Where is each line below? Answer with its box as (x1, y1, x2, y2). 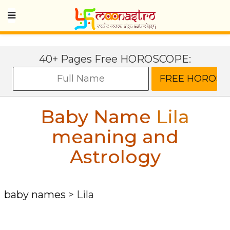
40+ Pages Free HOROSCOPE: (39, 53, 191, 65)
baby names (4, 188, 66, 201)
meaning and (51, 125, 179, 148)
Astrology (69, 145, 161, 168)
